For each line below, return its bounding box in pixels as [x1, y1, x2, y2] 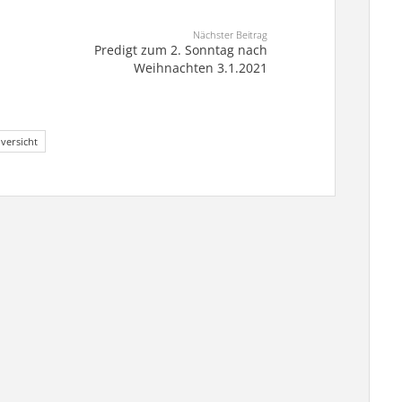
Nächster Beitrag [193, 27, 268, 41]
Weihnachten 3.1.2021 [134, 58, 268, 76]
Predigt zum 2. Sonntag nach [94, 40, 268, 58]
